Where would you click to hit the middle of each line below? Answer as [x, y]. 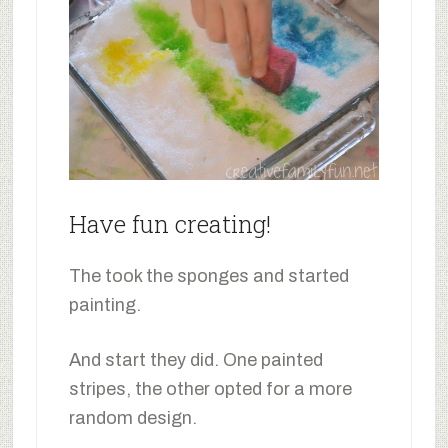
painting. [104, 305]
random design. [132, 418]
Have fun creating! [169, 224]
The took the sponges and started [208, 276]
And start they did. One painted [195, 360]
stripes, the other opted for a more [210, 389]
